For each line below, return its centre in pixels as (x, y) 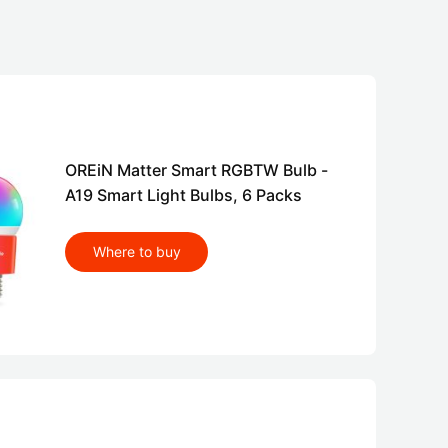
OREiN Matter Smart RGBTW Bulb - (196, 170)
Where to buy (136, 252)
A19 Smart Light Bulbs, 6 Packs (183, 195)
